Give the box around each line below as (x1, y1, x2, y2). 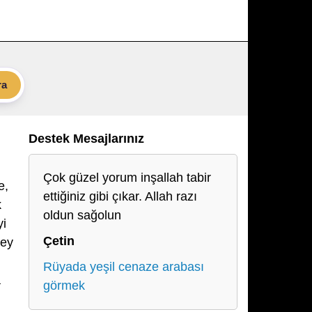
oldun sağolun (43, 208, 121, 222)
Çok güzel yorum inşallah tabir (43, 171, 211, 185)
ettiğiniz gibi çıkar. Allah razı (43, 189, 197, 203)
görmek (43, 279, 85, 292)
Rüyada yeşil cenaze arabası (43, 260, 204, 274)
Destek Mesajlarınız (29, 132, 144, 146)
